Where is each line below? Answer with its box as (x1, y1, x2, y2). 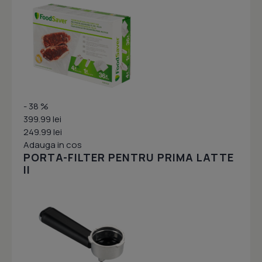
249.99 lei (23, 126, 62, 139)
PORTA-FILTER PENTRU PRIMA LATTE (23, 150, 234, 165)
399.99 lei (23, 113, 61, 126)
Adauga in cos (23, 139, 82, 151)
